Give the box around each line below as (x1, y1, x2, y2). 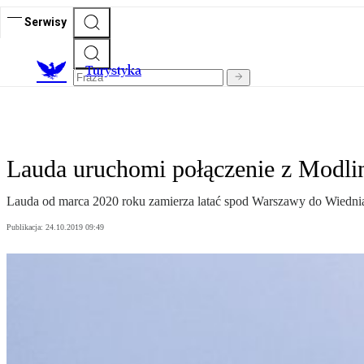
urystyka (93, 63, 141, 79)
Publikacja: (6, 223, 45, 232)
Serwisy (24, 15, 67, 28)
